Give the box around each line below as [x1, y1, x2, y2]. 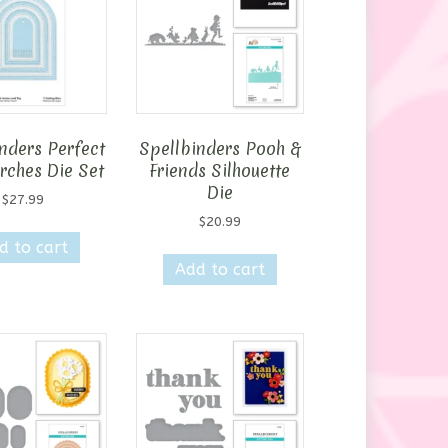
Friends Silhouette [149, 159, 291, 183]
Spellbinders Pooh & [139, 137, 301, 161]
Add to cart [174, 259, 265, 279]
